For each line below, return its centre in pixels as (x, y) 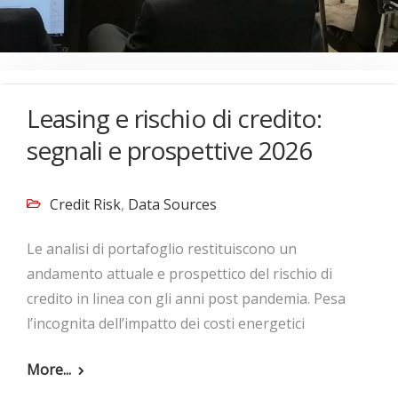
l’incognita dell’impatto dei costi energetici (166, 323)
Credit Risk (85, 204)
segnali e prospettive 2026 (170, 150)
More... (49, 370)
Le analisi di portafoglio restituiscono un (162, 249)
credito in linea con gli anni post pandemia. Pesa (186, 298)
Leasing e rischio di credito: (175, 118)
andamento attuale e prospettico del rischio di (179, 274)
